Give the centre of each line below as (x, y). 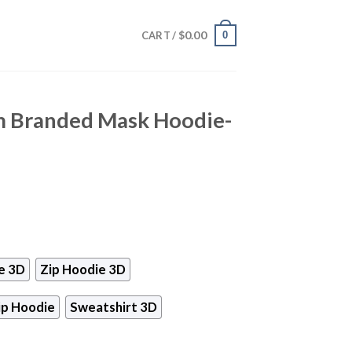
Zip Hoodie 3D (82, 269)
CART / (159, 35)
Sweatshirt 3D (113, 308)
